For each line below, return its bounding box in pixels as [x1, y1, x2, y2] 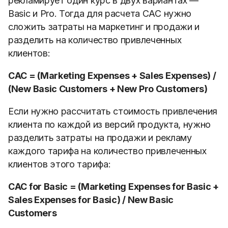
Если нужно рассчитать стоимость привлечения [8, 106, 218, 117]
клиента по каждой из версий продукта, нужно [8, 119, 211, 130]
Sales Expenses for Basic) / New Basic [8, 194, 174, 205]
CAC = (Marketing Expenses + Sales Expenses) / [8, 70, 216, 81]
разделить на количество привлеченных [8, 35, 182, 45]
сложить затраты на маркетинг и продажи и [8, 21, 200, 32]
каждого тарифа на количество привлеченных [8, 146, 207, 156]
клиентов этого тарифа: [8, 159, 111, 169]
